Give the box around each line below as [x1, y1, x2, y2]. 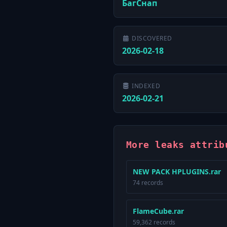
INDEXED [132, 82, 161, 90]
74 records [133, 178, 163, 187]
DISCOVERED [132, 34, 172, 43]
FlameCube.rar [133, 206, 184, 216]
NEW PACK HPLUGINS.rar [133, 167, 221, 176]
